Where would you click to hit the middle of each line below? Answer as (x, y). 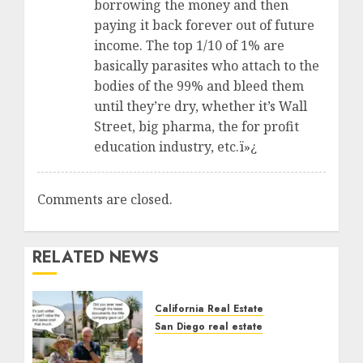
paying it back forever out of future (204, 25)
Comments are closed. (105, 199)
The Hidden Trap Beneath (242, 346)
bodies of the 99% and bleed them (199, 85)
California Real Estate (209, 308)
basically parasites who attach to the (207, 65)
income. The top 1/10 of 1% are (189, 45)
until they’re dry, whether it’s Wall (201, 106)
